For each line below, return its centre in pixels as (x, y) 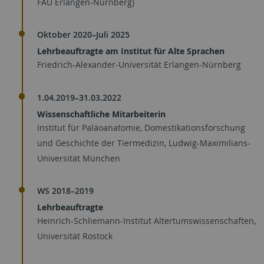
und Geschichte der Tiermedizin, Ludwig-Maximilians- (144, 143)
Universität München (79, 158)
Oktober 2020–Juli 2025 (83, 34)
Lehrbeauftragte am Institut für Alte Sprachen (131, 51)
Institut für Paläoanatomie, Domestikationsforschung (141, 127)
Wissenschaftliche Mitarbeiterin (101, 114)
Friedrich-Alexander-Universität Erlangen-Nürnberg (139, 65)
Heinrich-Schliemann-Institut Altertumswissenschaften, (146, 221)
